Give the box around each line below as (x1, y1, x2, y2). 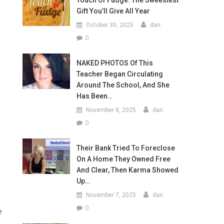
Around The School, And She (76, 81, 169, 89)
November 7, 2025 (85, 191, 136, 198)
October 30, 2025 (85, 21, 133, 28)
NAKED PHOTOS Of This (76, 59, 153, 67)
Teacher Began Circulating (76, 70, 163, 78)
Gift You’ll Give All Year (76, 7, 150, 15)
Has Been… (76, 92, 112, 100)
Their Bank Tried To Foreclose (76, 144, 175, 152)
